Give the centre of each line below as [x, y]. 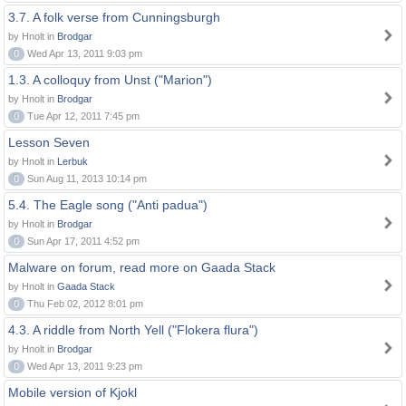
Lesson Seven [49, 142]
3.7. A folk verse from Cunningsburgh [114, 17]
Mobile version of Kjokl [72, 392]
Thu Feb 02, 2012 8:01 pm [84, 304]
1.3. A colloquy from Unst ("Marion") [110, 80]
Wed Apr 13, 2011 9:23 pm [83, 366]
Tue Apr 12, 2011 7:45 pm [82, 116]
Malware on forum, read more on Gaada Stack [142, 267]
